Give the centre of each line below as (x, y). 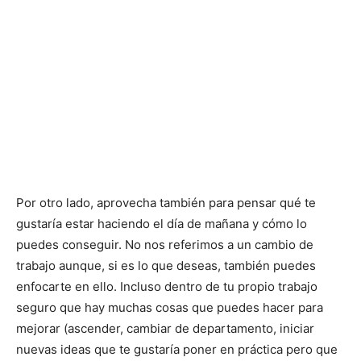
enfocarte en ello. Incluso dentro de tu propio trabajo (167, 287)
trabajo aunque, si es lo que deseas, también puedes (166, 266)
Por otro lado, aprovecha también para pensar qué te (166, 203)
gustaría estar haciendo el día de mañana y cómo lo (162, 224)
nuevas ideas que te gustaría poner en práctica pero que (177, 350)
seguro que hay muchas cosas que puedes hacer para (170, 308)
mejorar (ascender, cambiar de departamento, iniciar (165, 329)
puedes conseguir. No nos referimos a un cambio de (165, 245)
